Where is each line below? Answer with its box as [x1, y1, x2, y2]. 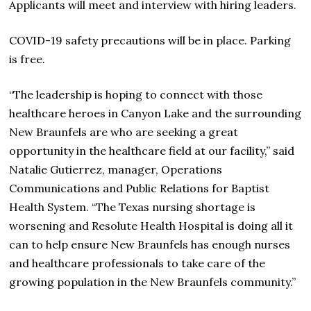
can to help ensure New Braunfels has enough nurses [9, 237, 291, 251]
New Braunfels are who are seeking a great [9, 124, 239, 139]
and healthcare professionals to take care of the [9, 255, 266, 270]
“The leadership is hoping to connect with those [9, 87, 263, 101]
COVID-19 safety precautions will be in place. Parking [9, 33, 292, 47]
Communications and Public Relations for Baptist [9, 180, 270, 195]
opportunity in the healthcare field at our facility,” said [9, 143, 295, 158]
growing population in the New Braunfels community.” [9, 274, 296, 289]
